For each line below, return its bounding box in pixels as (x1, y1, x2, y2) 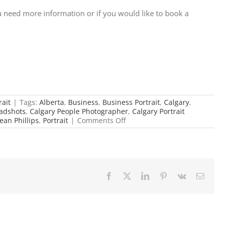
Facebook (112, 172, 144, 180)
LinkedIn (148, 172, 178, 180)
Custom (125, 124, 151, 134)
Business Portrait (102, 97, 160, 107)
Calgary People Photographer (30, 106, 128, 116)
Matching (125, 133, 157, 143)
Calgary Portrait (132, 106, 185, 116)
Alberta (39, 97, 64, 107)
